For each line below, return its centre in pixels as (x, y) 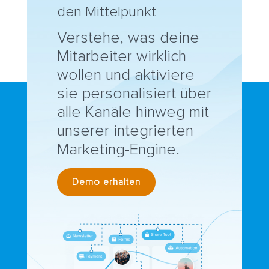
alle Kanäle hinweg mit (133, 113)
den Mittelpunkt (106, 12)
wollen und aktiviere (125, 75)
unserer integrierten (125, 131)
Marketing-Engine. (118, 150)
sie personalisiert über (134, 94)
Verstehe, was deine (128, 38)
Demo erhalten (106, 182)
